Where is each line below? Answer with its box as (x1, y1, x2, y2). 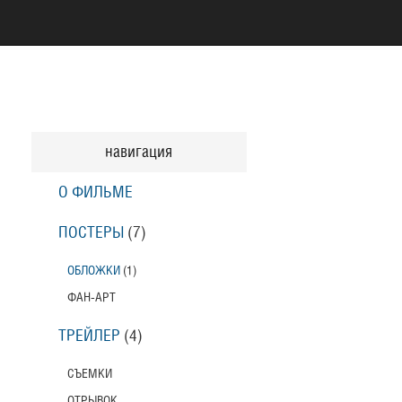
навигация (105, 144, 172, 160)
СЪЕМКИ (66, 368, 112, 380)
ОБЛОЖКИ (66, 265, 120, 276)
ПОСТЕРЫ (57, 225, 124, 240)
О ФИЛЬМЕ (57, 185, 133, 200)
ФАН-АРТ (66, 292, 116, 303)
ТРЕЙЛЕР (57, 328, 120, 344)
